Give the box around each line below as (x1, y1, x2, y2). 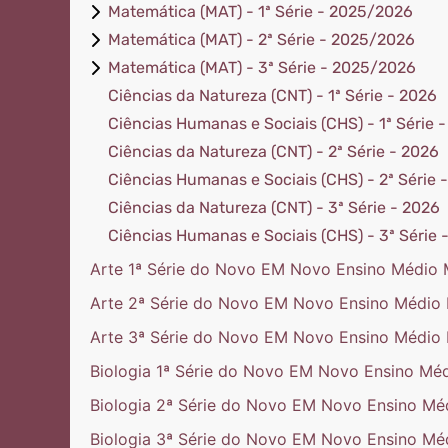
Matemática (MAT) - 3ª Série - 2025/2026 (108, 58, 416, 77)
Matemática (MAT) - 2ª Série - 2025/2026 (108, 30, 415, 49)
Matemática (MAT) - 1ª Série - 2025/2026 (108, 2, 413, 21)
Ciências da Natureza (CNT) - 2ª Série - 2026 (108, 142, 439, 161)
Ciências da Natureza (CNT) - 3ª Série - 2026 (108, 198, 440, 217)
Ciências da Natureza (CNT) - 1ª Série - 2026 (108, 86, 437, 105)
